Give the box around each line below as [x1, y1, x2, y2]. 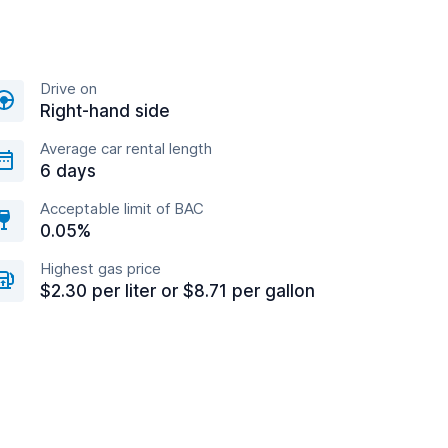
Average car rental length [40, 139, 212, 158]
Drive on [40, 79, 97, 98]
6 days [40, 161, 96, 181]
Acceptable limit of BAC [40, 199, 204, 218]
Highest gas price [40, 259, 161, 278]
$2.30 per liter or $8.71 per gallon [40, 281, 315, 301]
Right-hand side [40, 101, 170, 121]
